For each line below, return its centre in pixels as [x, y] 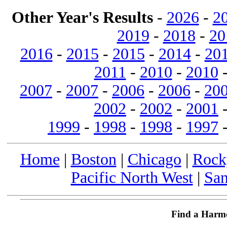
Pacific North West [132, 177]
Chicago [154, 159]
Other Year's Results [82, 17]
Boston [93, 159]
